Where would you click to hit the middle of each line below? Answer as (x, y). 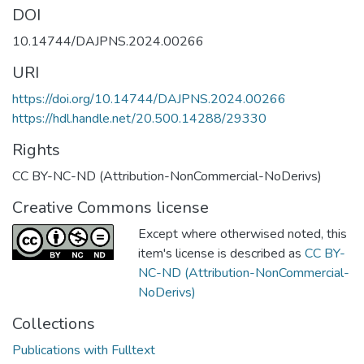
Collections (54, 323)
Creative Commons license (110, 207)
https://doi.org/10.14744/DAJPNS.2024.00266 (149, 99)
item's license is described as (221, 253)
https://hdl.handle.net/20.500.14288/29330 (139, 118)
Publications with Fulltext (84, 350)
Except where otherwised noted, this (243, 234)
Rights (36, 149)
